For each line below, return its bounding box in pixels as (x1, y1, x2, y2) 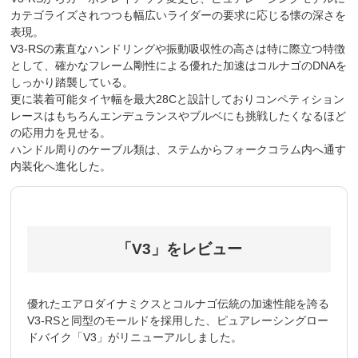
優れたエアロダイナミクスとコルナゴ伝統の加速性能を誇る (27, 296, 330, 310)
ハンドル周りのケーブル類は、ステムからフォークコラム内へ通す (10, 143, 347, 157)
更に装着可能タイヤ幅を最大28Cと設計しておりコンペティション (10, 93, 345, 106)
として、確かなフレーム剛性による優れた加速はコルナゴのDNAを (10, 59, 348, 73)
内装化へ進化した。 (10, 160, 112, 173)
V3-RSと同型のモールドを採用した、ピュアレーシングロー (27, 313, 329, 327)
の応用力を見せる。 (10, 126, 112, 140)
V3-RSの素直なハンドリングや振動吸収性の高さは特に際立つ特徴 (10, 42, 346, 56)
